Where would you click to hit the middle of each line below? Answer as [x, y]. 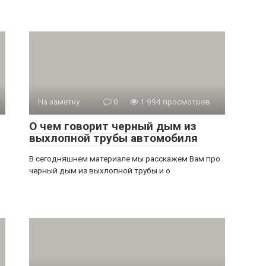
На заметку [59, 102]
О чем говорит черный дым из [113, 126]
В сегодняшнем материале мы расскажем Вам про [125, 159]
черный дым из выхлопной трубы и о [100, 170]
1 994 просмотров [174, 102]
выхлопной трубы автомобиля [113, 138]
